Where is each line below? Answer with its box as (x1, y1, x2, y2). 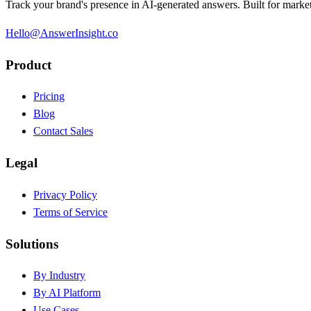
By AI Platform (33, 287, 101, 299)
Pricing (33, 90, 65, 103)
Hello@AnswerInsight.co (6, 27, 118, 40)
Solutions (6, 236, 58, 251)
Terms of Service (33, 205, 108, 218)
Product (6, 57, 51, 72)
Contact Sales (33, 125, 93, 137)
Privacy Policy (33, 188, 97, 201)
